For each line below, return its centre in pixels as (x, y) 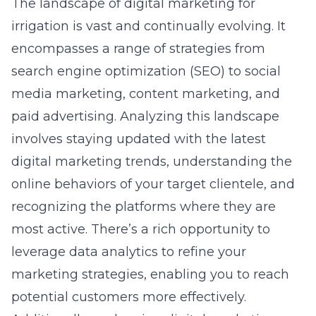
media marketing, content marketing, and (146, 94)
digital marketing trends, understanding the (152, 162)
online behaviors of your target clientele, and (153, 184)
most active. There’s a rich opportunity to (141, 229)
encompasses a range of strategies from (138, 49)
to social (253, 71)
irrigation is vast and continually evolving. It (148, 26)
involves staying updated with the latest (139, 139)
